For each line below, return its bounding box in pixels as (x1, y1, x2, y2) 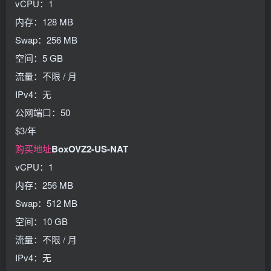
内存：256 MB (15, 178, 73, 191)
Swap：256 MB (15, 33, 77, 46)
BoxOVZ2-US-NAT (51, 142, 128, 155)
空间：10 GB (15, 215, 68, 227)
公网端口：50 (15, 106, 70, 119)
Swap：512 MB (15, 197, 77, 209)
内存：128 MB (15, 15, 73, 28)
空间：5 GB (15, 51, 63, 64)
